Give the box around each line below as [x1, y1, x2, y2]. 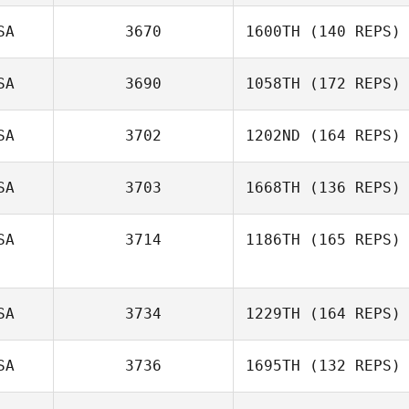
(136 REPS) [300, 179, 401, 196]
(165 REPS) [300, 231, 401, 248]
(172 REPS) [300, 75, 401, 92]
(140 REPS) [300, 23, 401, 40]
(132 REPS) [300, 357, 401, 374]
